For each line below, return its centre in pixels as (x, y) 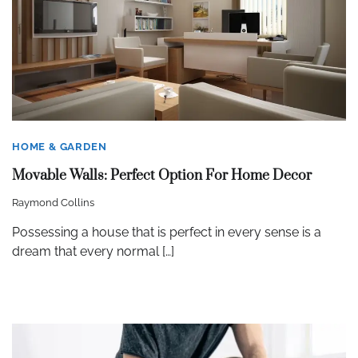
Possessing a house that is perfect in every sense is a (167, 233)
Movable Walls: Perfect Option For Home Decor (162, 176)
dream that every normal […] (93, 252)
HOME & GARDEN (60, 146)
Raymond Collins (53, 203)
